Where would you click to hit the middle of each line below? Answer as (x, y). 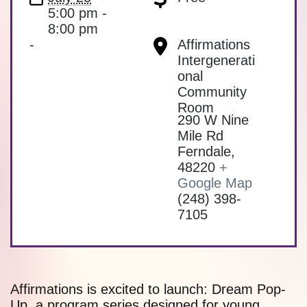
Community (212, 92)
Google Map (215, 183)
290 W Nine (213, 120)
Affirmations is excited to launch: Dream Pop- (148, 290)
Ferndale (204, 152)
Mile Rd (200, 136)
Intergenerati (216, 61)
